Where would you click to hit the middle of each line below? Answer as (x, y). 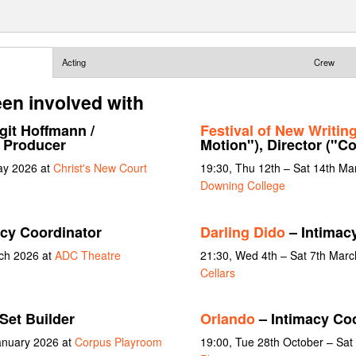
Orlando (227, 319)
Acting (74, 62)
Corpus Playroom (118, 342)
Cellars (217, 272)
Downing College (242, 185)
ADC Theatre (87, 255)
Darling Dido (242, 232)
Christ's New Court (100, 167)
